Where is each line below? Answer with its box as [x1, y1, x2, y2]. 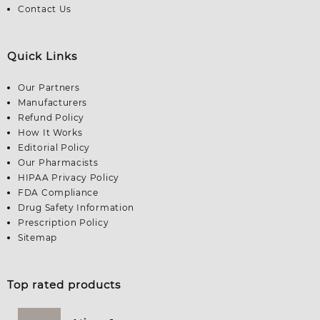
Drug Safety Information [18, 201, 135, 213]
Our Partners [18, 81, 80, 93]
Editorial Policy [18, 141, 91, 153]
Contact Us [18, 4, 71, 15]
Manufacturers [18, 96, 88, 108]
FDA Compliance [18, 186, 99, 198]
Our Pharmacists [18, 156, 99, 168]
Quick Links [7, 49, 77, 64]
